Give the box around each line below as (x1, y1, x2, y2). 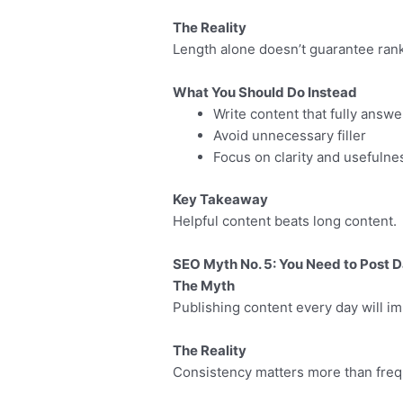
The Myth (173, 276, 236, 294)
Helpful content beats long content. (173, 211, 398, 229)
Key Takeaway (173, 190, 269, 208)
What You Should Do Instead (173, 84, 358, 102)
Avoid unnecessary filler (213, 127, 367, 145)
